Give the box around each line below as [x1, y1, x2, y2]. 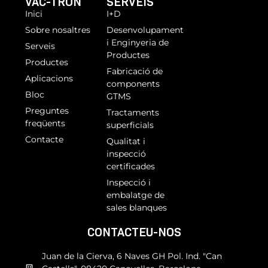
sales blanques [106, 202, 167, 213]
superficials [106, 119, 154, 130]
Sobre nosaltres [25, 24, 90, 35]
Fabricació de [106, 65, 163, 77]
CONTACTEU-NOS [87, 224, 181, 239]
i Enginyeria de [106, 36, 169, 48]
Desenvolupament [106, 24, 184, 35]
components [106, 78, 160, 89]
